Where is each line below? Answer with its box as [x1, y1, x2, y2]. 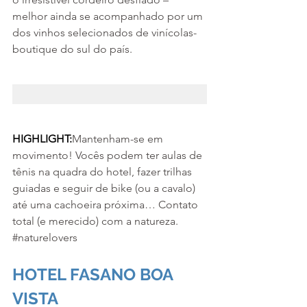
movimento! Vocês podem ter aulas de [12, 148, 205, 162]
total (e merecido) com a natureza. [12, 214, 181, 228]
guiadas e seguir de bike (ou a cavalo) [12, 181, 198, 195]
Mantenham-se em [72, 132, 166, 145]
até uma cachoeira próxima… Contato [12, 197, 201, 211]
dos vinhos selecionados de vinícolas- [12, 25, 197, 39]
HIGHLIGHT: [12, 132, 72, 145]
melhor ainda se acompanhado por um [12, 9, 206, 23]
